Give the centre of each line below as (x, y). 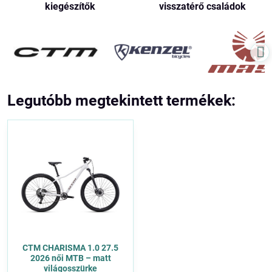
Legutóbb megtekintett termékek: (121, 100)
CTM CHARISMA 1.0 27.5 (70, 247)
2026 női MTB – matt (70, 258)
